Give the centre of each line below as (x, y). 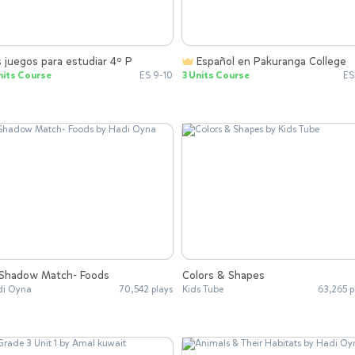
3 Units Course (216, 75)
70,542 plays (146, 290)
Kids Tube (203, 290)
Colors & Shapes (223, 276)
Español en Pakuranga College (271, 61)
